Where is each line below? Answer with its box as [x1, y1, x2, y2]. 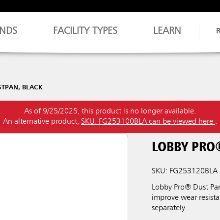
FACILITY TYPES [53, 27, 118, 36]
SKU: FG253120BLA [152, 167, 218, 175]
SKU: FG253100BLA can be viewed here [81, 118, 215, 126]
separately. [152, 204, 188, 212]
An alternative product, [3, 118, 81, 126]
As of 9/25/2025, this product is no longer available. [24, 108, 196, 115]
